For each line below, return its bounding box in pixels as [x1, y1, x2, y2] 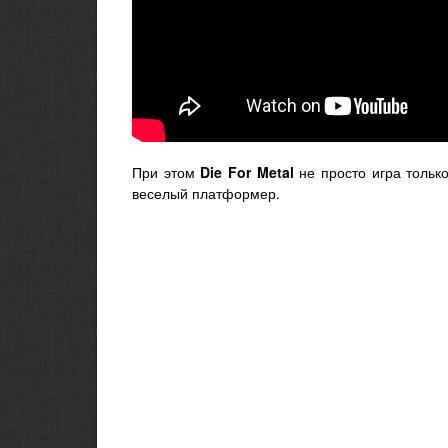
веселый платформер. [132, 183, 280, 203]
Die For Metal [200, 162, 294, 182]
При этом [132, 162, 201, 182]
